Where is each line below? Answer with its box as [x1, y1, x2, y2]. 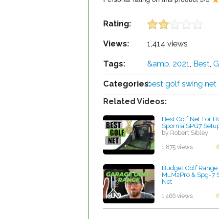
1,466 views [162, 193, 193, 200]
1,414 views [147, 39, 188, 49]
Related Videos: [103, 97, 167, 107]
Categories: [103, 79, 151, 89]
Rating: [103, 19, 131, 29]
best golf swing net [147, 79, 217, 89]
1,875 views [162, 144, 193, 151]
